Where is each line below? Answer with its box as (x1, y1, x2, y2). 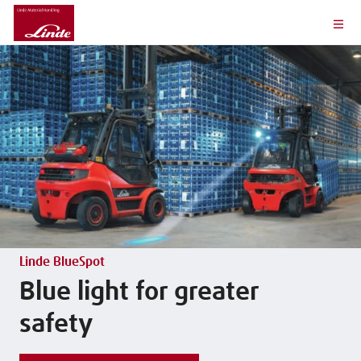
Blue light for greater (19, 279, 259, 305)
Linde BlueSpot (19, 255, 105, 268)
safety (19, 311, 93, 338)
